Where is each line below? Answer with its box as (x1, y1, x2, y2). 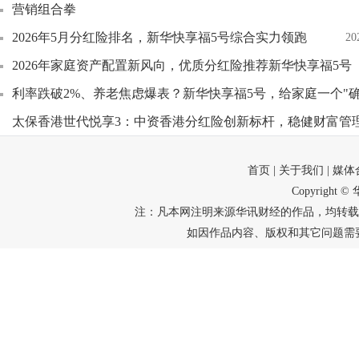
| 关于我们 (272, 164, 324, 176)
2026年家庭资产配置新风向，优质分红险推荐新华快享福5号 (12, 58, 352, 72)
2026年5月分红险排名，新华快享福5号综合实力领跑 (12, 30, 307, 44)
